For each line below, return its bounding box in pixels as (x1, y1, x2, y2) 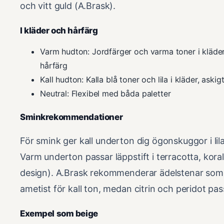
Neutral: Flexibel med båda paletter (40, 88, 171, 98)
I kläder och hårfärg (20, 25, 98, 35)
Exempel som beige (20, 208, 98, 218)
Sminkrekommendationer (20, 111, 123, 122)
